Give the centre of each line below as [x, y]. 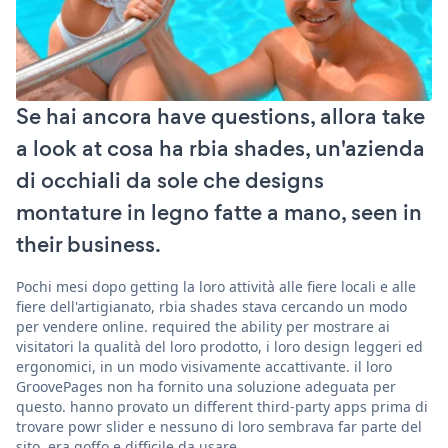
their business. [88, 244]
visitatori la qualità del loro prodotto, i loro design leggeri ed [219, 346]
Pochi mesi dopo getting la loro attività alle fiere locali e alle [216, 286]
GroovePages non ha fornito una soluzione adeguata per [206, 386]
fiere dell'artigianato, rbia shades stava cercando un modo [211, 306]
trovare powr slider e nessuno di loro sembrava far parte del [219, 426]
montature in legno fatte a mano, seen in [219, 212]
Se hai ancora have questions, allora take [220, 116]
